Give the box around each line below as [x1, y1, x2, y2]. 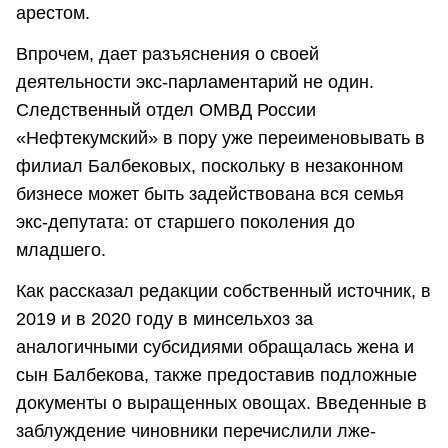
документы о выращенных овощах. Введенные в [16, 393, 427, 414]
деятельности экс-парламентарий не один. [16, 72, 374, 93]
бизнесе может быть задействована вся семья [16, 184, 404, 205]
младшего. [16, 240, 106, 261]
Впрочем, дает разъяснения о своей [16, 44, 319, 65]
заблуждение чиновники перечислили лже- [16, 421, 376, 442]
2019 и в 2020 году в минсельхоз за [16, 309, 313, 330]
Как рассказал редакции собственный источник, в [16, 281, 431, 302]
